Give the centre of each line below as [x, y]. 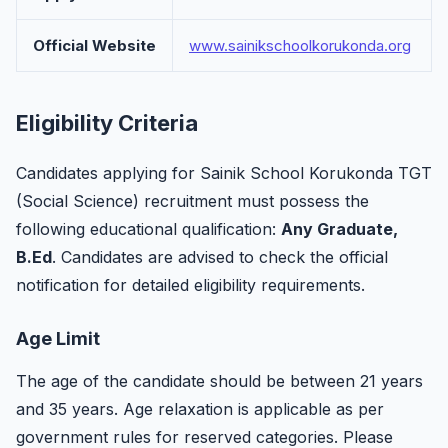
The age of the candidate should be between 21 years [219, 381]
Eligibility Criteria [107, 123]
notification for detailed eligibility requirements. [190, 285]
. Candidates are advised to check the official [220, 257]
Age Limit [58, 338]
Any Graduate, [339, 229]
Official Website [94, 45]
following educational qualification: [148, 229]
